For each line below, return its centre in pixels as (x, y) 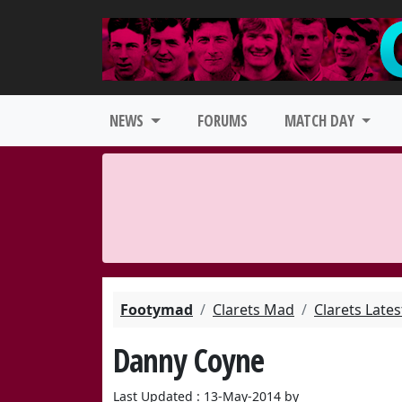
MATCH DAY (321, 121)
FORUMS (222, 121)
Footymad (157, 310)
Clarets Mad (253, 310)
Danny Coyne (188, 360)
